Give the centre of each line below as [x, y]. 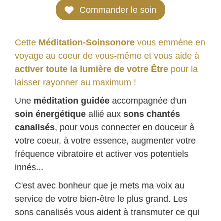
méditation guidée [72, 100]
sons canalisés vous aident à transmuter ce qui [107, 212]
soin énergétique [50, 114]
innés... [29, 167]
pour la [183, 69]
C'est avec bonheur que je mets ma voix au [100, 185]
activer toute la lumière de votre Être [92, 69]
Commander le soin [118, 10]
